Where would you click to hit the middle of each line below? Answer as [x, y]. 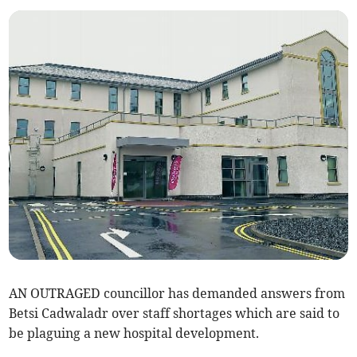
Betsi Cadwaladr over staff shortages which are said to [175, 314]
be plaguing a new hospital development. [134, 333]
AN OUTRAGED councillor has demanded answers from [177, 294]
